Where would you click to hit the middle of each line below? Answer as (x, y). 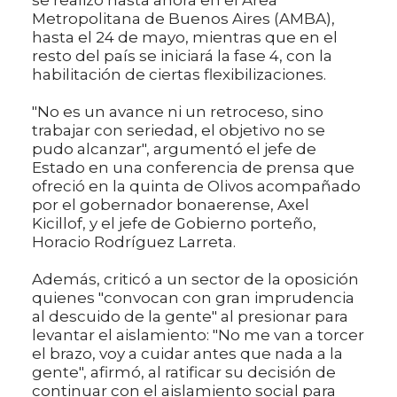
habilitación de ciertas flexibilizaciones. (179, 74)
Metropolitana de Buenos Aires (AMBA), (183, 18)
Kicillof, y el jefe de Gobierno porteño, (174, 223)
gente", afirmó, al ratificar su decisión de (184, 372)
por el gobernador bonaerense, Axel (171, 204)
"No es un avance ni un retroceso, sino (178, 111)
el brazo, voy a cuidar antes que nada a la (187, 353)
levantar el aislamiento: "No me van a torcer (198, 335)
